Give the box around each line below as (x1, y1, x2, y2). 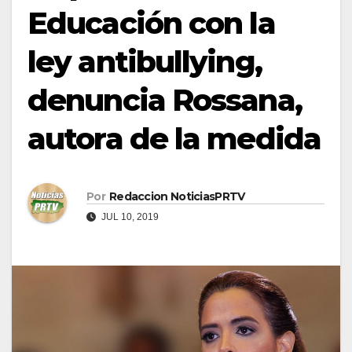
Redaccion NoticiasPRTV (108, 189, 245, 203)
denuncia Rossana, (27, 81, 302, 119)
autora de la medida (27, 119, 321, 157)
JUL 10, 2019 (99, 211, 159, 222)
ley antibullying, (27, 42, 262, 80)
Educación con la (27, 4, 275, 42)
